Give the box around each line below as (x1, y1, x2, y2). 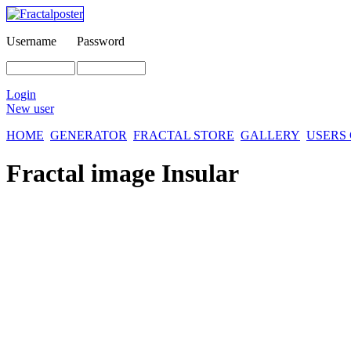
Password (77, 34, 125, 48)
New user (6, 102, 54, 115)
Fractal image (6, 159, 161, 188)
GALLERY (241, 128, 300, 142)
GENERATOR (50, 128, 127, 142)
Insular (161, 159, 239, 188)
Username (6, 34, 56, 48)
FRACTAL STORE (133, 128, 234, 142)
